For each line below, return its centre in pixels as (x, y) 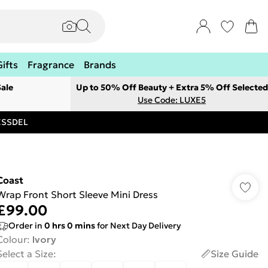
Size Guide (234, 254)
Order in (26, 226)
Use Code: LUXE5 (172, 100)
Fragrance (51, 65)
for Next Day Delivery (138, 226)
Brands (100, 65)
